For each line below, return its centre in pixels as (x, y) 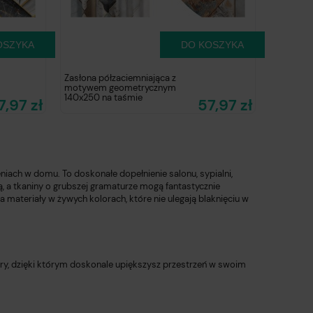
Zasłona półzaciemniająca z (120, 78)
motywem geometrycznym (120, 87)
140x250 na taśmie (103, 97)
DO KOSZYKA (213, 44)
